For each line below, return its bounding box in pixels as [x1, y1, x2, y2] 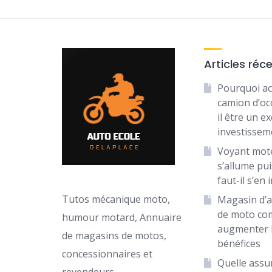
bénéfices [217, 237, 260, 251]
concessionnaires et [62, 247, 152, 261]
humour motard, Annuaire [62, 211, 182, 225]
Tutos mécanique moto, [62, 192, 170, 206]
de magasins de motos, [62, 229, 166, 243]
